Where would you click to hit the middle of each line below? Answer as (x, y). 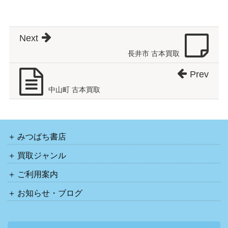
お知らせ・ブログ (50, 193)
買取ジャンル (42, 156)
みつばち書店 (42, 137)
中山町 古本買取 (74, 90)
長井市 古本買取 (154, 54)
